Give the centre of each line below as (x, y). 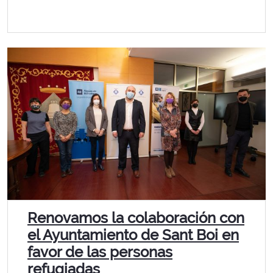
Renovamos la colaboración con (136, 218)
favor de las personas (100, 252)
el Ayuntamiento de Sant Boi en (133, 235)
